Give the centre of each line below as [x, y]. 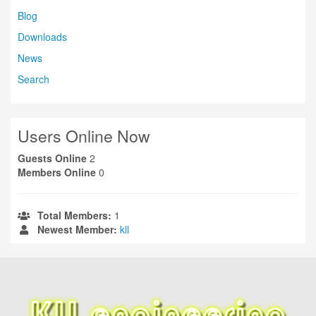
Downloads [42, 37]
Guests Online [52, 158]
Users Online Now [84, 136]
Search [34, 79]
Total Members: [74, 215]
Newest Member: [77, 229]
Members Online [57, 172]
